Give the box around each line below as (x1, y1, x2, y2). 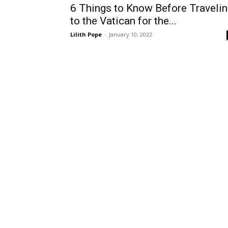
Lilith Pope (70, 31, 102, 38)
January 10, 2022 (109, 31, 152, 38)
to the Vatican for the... (70, 15, 177, 27)
